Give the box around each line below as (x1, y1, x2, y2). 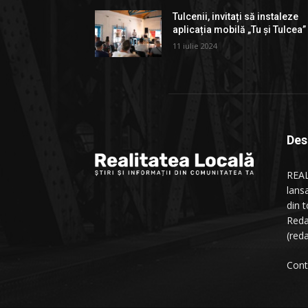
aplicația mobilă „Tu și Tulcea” (173, 23, 307, 35)
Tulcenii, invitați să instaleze (173, 10, 299, 22)
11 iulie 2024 (173, 40, 218, 51)
